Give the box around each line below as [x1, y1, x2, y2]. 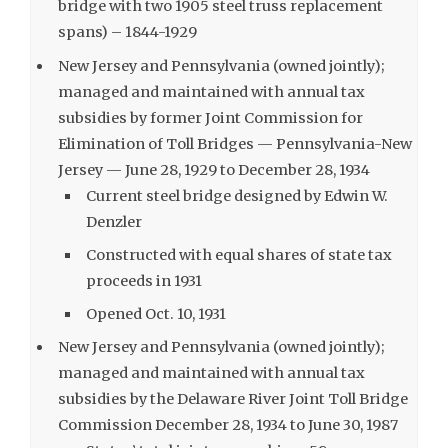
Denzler [85, 212, 142, 231]
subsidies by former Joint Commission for [58, 108, 364, 127]
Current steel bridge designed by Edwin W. [85, 186, 388, 205]
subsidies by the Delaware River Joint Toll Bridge [58, 390, 409, 409]
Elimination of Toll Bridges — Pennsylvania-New [58, 134, 413, 153]
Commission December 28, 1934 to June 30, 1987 [58, 416, 399, 435]
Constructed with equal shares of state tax [85, 245, 392, 264]
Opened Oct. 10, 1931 [85, 305, 226, 323]
